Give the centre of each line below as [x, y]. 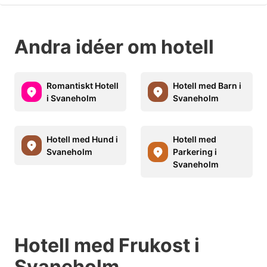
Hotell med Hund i [82, 139]
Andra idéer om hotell [114, 47]
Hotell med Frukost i [107, 246]
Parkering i [195, 152]
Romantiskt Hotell [83, 86]
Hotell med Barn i [207, 86]
